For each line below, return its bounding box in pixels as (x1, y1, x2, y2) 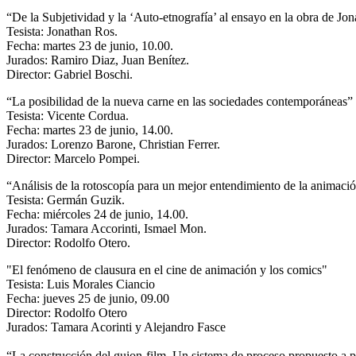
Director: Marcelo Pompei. (6, 151, 140, 165)
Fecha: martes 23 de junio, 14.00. (6, 122, 173, 137)
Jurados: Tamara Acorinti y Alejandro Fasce (6, 319, 226, 334)
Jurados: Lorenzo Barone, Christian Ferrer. (6, 137, 220, 151)
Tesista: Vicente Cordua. (6, 108, 129, 122)
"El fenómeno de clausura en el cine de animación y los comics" (6, 262, 327, 277)
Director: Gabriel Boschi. (6, 67, 133, 81)
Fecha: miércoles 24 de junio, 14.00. (6, 207, 188, 221)
